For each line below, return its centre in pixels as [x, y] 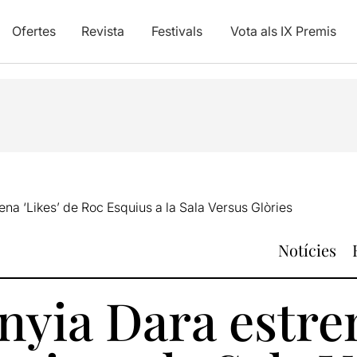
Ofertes [33, 31]
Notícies [307, 250]
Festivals [177, 31]
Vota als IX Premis [283, 31]
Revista [102, 31]
